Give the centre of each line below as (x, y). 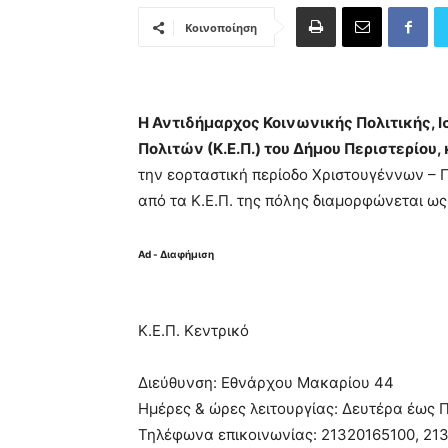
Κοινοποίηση (221, 27)
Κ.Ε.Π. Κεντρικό (193, 330)
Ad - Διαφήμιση (176, 254)
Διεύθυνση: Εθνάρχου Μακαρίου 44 (266, 382)
